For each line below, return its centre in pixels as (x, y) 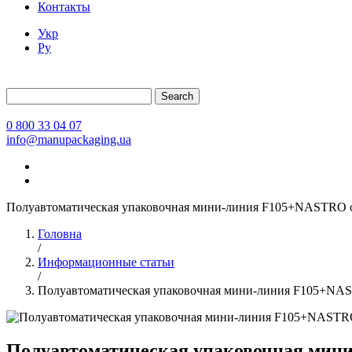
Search (177, 96)
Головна (60, 234)
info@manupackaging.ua (69, 139)
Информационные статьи (106, 262)
